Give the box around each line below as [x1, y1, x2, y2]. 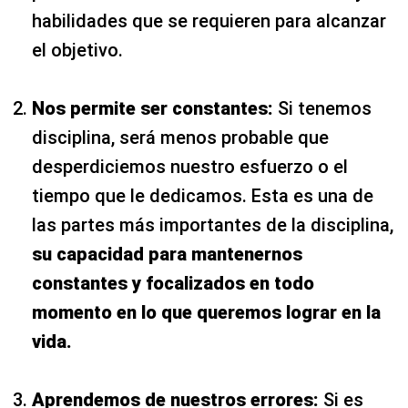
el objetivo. [32, 38, 123, 61]
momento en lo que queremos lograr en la [32, 301, 381, 323]
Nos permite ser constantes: [32, 97, 278, 119]
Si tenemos [278, 97, 372, 119]
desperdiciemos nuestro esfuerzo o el [32, 155, 348, 178]
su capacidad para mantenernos [32, 242, 302, 265]
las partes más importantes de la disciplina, [32, 213, 393, 236]
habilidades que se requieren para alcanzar [32, 9, 386, 32]
